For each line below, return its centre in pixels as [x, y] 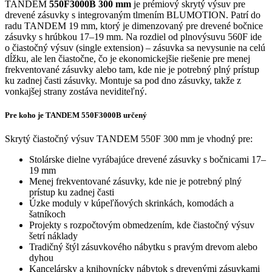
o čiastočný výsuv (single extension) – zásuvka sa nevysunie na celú [135, 47]
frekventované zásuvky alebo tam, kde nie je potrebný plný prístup [132, 69]
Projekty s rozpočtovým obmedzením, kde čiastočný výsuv [142, 225]
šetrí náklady [53, 236]
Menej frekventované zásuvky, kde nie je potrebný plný [135, 181]
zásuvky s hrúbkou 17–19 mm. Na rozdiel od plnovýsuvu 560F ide [133, 36]
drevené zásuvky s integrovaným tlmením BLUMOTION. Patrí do [133, 15]
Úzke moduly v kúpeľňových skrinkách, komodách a [131, 203]
